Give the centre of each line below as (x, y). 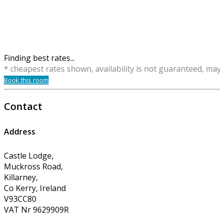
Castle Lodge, (29, 155)
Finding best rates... (39, 58)
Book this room (26, 80)
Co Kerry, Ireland (35, 188)
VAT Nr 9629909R (36, 209)
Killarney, (21, 177)
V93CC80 (20, 199)
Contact (23, 107)
